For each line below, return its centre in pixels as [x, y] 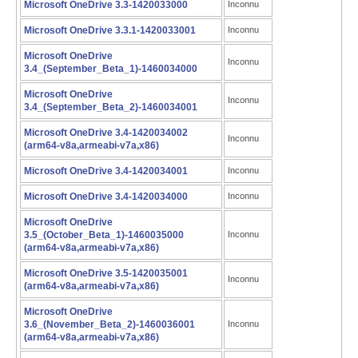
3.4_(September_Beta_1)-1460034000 [111, 69]
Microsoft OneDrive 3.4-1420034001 [106, 171]
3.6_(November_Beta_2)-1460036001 [109, 324]
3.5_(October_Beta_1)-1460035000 [104, 235]
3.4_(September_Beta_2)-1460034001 [111, 107]
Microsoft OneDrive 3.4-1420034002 [106, 133]
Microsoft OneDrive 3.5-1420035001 [106, 273]
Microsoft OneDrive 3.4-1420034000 [106, 197]
